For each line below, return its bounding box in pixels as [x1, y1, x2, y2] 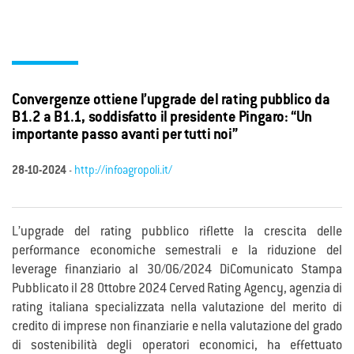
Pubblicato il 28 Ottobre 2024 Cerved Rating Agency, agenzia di [12, 284, 342, 296]
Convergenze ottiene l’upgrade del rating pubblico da [12, 94, 330, 108]
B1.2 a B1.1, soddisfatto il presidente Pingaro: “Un [12, 111, 312, 126]
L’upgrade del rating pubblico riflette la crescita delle [12, 227, 342, 239]
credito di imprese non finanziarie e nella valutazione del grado [12, 322, 342, 333]
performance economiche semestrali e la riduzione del [12, 246, 342, 258]
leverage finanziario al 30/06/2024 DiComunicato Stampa [12, 265, 342, 277]
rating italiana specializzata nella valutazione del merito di [12, 303, 342, 314]
